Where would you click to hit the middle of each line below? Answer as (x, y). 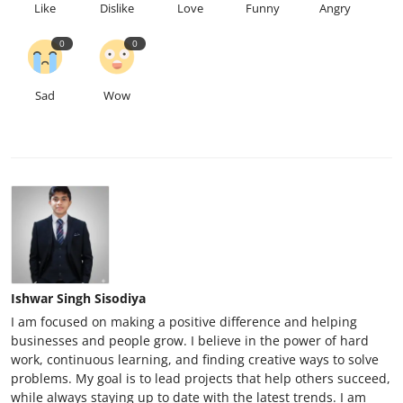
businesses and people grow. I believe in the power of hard (190, 340)
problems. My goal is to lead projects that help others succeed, (201, 378)
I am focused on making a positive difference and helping (184, 321)
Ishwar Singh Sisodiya (78, 298)
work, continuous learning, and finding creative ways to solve (195, 359)
